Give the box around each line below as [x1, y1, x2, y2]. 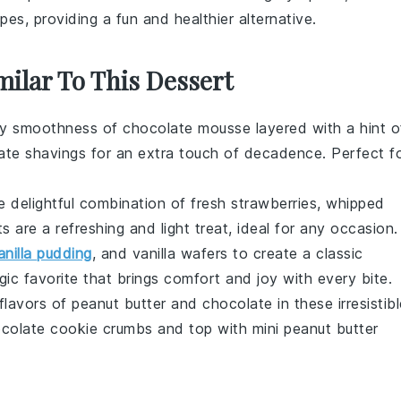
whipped [326, 194, 385, 212]
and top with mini [152, 320, 284, 337]
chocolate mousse [123, 119, 251, 137]
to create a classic [227, 244, 363, 262]
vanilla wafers [132, 244, 228, 262]
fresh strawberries [191, 194, 317, 212]
